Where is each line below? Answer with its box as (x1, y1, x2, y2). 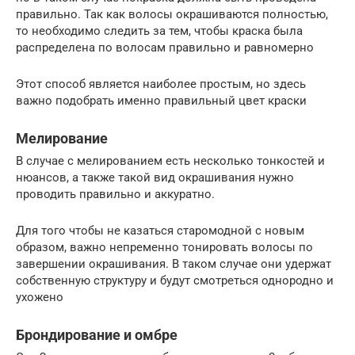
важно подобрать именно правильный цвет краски (16, 94, 307, 109)
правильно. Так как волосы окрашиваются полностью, (16, 7, 328, 22)
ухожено (16, 290, 63, 305)
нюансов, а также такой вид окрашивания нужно (16, 170, 294, 185)
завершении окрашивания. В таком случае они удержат (16, 257, 331, 272)
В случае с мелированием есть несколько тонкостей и (16, 154, 325, 169)
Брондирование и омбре (16, 326, 177, 344)
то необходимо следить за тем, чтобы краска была (16, 24, 303, 39)
